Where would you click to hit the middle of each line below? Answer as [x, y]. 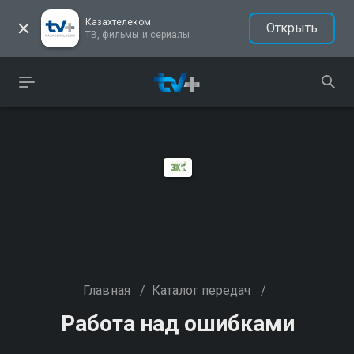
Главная [107, 290]
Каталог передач [201, 290]
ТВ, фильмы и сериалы [137, 35]
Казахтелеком [118, 22]
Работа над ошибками [178, 324]
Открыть [292, 28]
